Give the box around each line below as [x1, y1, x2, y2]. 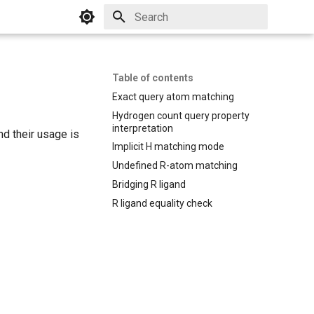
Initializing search [135, 36, 205, 47]
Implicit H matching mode [112, 141, 224, 153]
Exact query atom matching [112, 90, 234, 102]
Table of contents [112, 72, 193, 83]
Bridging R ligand [112, 178, 186, 190]
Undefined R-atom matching [112, 160, 238, 171]
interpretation [112, 122, 173, 134]
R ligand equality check [112, 197, 212, 209]
